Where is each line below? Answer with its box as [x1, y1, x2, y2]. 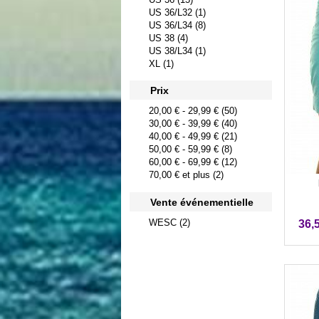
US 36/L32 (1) [149, 6, 206, 18]
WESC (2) [149, 216, 191, 228]
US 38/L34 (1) [149, 45, 206, 56]
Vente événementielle [150, 196, 253, 208]
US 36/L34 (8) [149, 19, 206, 31]
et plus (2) [179, 169, 224, 181]
